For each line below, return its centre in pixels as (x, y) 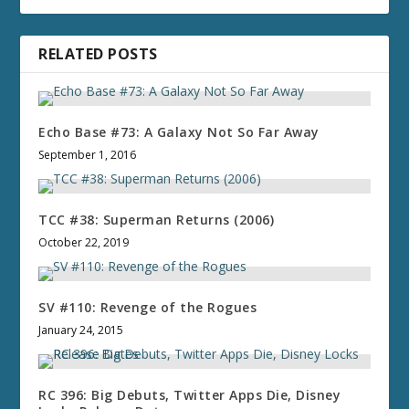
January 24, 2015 (81, 330)
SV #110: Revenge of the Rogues (148, 308)
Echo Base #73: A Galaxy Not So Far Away (179, 132)
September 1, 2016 (88, 155)
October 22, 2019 (84, 243)
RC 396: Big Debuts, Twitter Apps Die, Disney (190, 395)
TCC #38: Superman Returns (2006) (157, 220)
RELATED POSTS (98, 54)
